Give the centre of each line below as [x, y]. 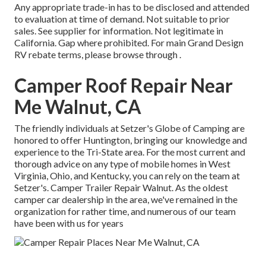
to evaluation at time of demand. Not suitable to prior [122, 19]
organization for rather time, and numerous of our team [125, 211]
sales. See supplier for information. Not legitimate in [119, 31]
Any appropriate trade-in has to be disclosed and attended [132, 7]
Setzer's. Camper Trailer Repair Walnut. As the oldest [121, 188]
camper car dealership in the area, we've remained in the [126, 199]
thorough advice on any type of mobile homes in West [122, 164]
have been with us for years [69, 223]
